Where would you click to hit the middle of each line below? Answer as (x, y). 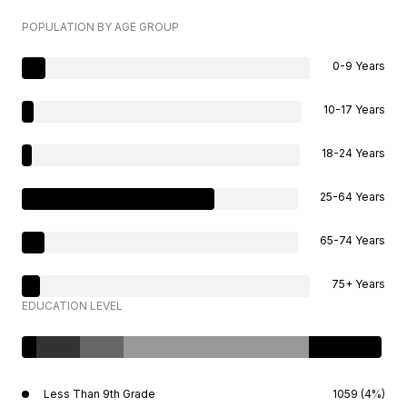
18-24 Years (353, 153)
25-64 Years (352, 197)
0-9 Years (359, 66)
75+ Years (358, 284)
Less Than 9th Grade (99, 394)
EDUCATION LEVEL (72, 306)
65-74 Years (352, 240)
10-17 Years (354, 109)
